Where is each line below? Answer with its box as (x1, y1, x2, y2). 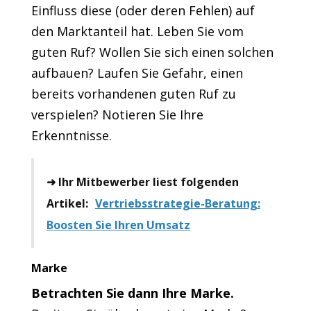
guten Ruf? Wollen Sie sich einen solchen (31, 44, 274, 61)
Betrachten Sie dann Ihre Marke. (31, 285, 234, 302)
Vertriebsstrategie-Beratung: (94, 196, 260, 212)
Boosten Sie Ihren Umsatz (46, 217, 190, 233)
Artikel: (46, 196, 88, 212)
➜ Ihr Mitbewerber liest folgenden (46, 174, 239, 190)
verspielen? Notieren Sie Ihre (31, 106, 203, 124)
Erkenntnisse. (31, 127, 112, 144)
